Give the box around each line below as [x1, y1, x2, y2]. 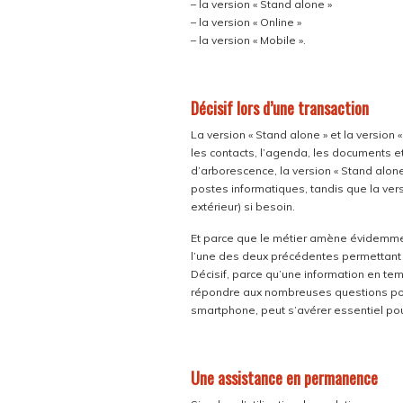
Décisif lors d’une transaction [191, 96, 369, 120]
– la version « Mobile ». [191, 33, 306, 47]
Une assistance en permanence [191, 366, 378, 390]
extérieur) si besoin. [191, 200, 295, 213]
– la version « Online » [191, 15, 301, 29]
